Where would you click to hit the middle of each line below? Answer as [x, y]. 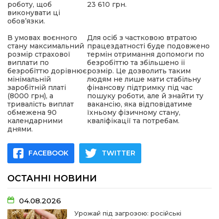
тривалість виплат [41, 104]
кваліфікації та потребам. [134, 121]
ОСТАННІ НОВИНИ [52, 178]
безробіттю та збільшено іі [136, 63]
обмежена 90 [32, 112]
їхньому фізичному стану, [134, 112]
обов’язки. [31, 21]
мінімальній [29, 79]
